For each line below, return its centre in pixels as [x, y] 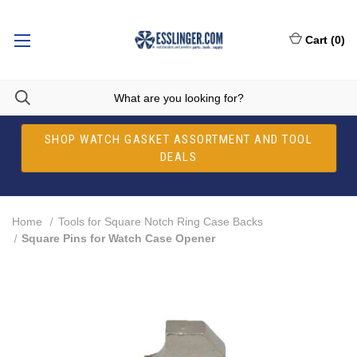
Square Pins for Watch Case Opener [119, 238]
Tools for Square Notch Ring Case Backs [160, 222]
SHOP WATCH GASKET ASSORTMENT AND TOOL [178, 139]
